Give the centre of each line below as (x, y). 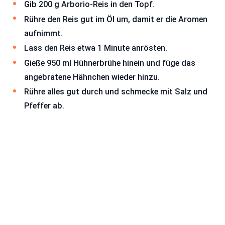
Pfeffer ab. (44, 106)
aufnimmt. (43, 33)
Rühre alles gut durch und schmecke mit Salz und (116, 92)
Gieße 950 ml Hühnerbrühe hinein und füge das (110, 63)
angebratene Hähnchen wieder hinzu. (92, 77)
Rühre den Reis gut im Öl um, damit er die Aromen (116, 19)
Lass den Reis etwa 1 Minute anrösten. (96, 48)
